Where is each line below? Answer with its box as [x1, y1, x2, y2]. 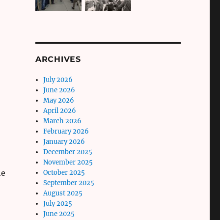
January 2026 [43, 137, 85, 146]
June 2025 [43, 209, 75, 218]
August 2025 [43, 189, 83, 197]
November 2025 [43, 158, 93, 166]
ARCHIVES [35, 54, 81, 64]
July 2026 [43, 75, 73, 84]
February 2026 [43, 127, 89, 136]
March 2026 [43, 116, 82, 125]
